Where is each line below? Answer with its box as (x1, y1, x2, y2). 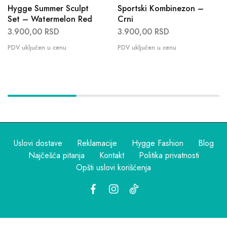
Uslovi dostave (13, 137, 62, 149)
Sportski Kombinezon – (117, 3, 204, 15)
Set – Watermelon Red (8, 13, 92, 25)
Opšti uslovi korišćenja (76, 162, 151, 174)
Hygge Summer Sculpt (8, 3, 89, 15)
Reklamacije (77, 137, 117, 149)
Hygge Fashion (131, 137, 183, 149)
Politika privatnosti (138, 149, 199, 162)
